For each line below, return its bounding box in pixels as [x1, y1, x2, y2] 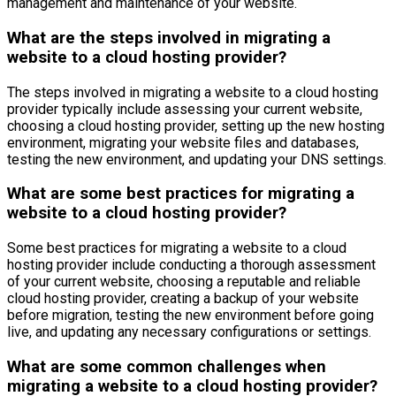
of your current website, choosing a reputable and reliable [7, 273, 361, 291]
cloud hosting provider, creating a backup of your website [7, 290, 359, 308]
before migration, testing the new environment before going [7, 307, 374, 324]
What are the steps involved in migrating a [7, 27, 331, 48]
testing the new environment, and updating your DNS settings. [7, 150, 386, 168]
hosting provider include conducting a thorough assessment [7, 256, 376, 274]
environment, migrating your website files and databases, [7, 133, 359, 151]
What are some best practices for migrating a [7, 184, 354, 204]
